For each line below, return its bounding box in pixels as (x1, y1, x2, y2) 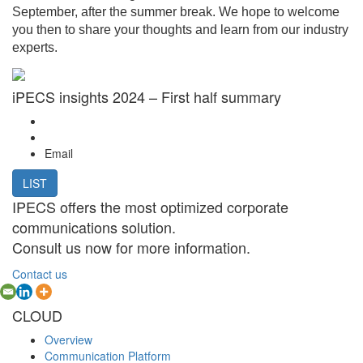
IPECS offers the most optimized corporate (12, 195, 288, 217)
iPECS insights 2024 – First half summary (12, 85, 281, 107)
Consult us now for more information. (12, 236, 250, 258)
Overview (45, 331, 92, 348)
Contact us (12, 265, 67, 282)
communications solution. (12, 216, 176, 237)
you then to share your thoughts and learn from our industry (12, 22, 348, 36)
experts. (12, 40, 58, 54)
